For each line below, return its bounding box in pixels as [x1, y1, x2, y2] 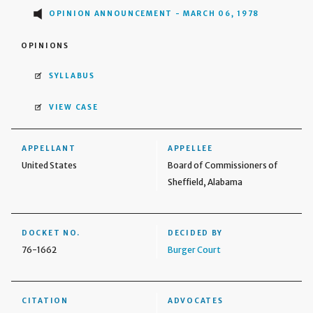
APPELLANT [22, 143, 76, 153]
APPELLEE [168, 143, 213, 153]
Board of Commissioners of [168, 159, 278, 170]
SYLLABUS [49, 71, 95, 80]
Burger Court [168, 244, 221, 255]
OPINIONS [21, 41, 69, 50]
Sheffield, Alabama [168, 176, 242, 187]
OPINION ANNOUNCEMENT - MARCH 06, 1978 [49, 9, 259, 19]
